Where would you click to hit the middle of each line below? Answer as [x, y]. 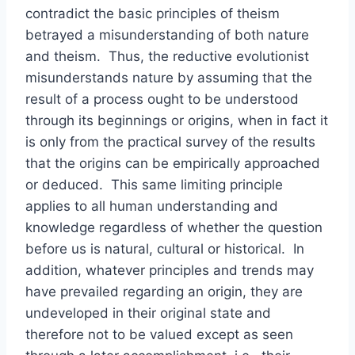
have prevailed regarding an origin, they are [164, 292]
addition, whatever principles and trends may [170, 270]
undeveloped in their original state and [148, 313]
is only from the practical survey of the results [170, 142]
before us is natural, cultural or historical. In [165, 249]
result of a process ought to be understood [162, 99]
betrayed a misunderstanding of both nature [167, 35]
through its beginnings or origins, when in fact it [177, 120]
